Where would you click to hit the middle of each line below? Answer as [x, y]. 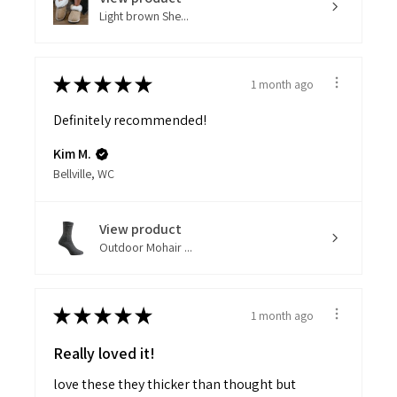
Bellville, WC [84, 174]
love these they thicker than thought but [175, 385]
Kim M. [72, 154]
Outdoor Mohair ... [146, 248]
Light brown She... [144, 16]
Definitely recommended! [130, 121]
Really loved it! [104, 354]
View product [140, 230]
